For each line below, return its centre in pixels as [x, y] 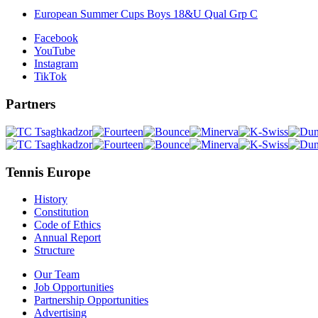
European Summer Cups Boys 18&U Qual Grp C [146, 14]
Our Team [57, 275]
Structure [54, 251]
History [51, 199]
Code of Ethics [67, 225]
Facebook [56, 38]
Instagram [56, 64]
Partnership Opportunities [91, 300]
